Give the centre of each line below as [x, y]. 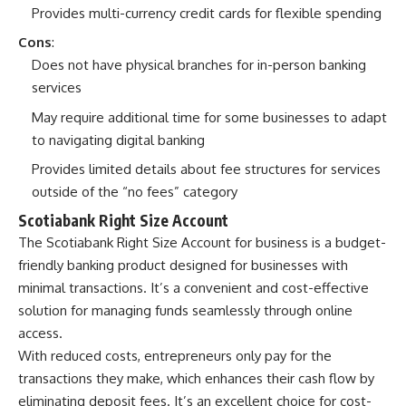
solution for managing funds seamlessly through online [185, 310]
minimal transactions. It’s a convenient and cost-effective [193, 287]
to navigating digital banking [118, 140]
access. [40, 333]
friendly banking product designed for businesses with [183, 265]
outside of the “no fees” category [135, 192]
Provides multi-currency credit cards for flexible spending [207, 13]
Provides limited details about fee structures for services [206, 169]
